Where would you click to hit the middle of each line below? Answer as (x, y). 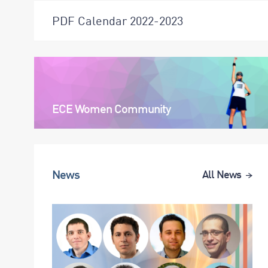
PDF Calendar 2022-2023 (118, 20)
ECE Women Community (111, 108)
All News (222, 174)
